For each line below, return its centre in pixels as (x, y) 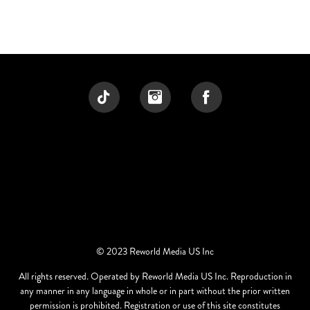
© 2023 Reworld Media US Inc (155, 251)
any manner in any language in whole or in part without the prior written (155, 290)
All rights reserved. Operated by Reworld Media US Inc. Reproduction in (155, 276)
